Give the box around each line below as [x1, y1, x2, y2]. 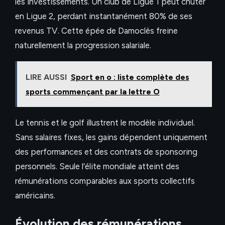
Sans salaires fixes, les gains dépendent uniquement [15, 132, 207, 142]
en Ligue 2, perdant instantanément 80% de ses [15, 11, 192, 22]
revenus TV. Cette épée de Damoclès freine [15, 26, 178, 36]
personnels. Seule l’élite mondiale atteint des [15, 161, 179, 171]
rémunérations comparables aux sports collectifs [15, 175, 195, 186]
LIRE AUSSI [25, 72, 67, 82]
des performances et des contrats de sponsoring [15, 146, 197, 157]
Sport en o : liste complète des [70, 72, 189, 82]
